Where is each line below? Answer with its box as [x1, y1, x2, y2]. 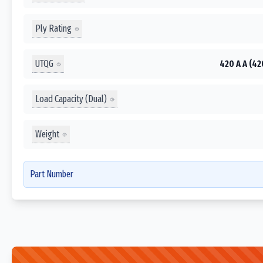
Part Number [30, 168, 73, 180]
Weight [35, 128, 59, 140]
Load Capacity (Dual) [35, 93, 107, 104]
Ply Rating [35, 22, 72, 34]
